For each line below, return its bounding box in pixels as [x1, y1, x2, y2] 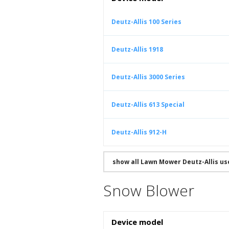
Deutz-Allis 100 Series [111, 17, 181, 26]
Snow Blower [103, 180, 194, 201]
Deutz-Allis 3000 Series [111, 73, 185, 81]
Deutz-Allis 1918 [111, 45, 163, 54]
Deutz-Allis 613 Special [111, 100, 185, 109]
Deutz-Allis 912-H [111, 128, 167, 136]
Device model [111, 217, 163, 227]
